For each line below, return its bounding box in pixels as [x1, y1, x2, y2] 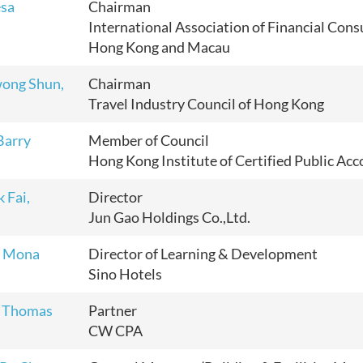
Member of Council [88, 131, 209, 149]
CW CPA [88, 322, 143, 340]
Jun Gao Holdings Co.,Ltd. [88, 208, 250, 226]
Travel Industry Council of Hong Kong [88, 95, 324, 113]
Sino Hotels [88, 265, 162, 283]
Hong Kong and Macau [88, 38, 230, 56]
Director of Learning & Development [88, 245, 318, 263]
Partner [88, 301, 137, 319]
